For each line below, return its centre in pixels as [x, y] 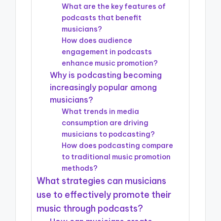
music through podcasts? [90, 209]
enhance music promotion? [110, 63]
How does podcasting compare [118, 146]
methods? [80, 168]
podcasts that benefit [102, 18]
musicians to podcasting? [109, 134]
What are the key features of [114, 7]
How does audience [97, 41]
